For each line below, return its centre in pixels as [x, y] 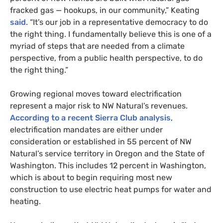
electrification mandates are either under [86, 129]
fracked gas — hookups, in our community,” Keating [105, 10]
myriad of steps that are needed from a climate [97, 46]
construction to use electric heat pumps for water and [111, 189]
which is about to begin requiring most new [91, 177]
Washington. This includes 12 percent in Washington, [108, 165]
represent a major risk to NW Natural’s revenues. [99, 106]
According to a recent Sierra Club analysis [90, 117]
